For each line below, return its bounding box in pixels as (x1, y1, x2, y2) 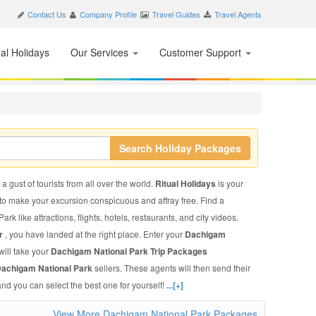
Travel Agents (214, 8, 262, 20)
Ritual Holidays (154, 177, 218, 190)
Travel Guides (152, 8, 200, 20)
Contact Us (28, 8, 66, 20)
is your (217, 177, 243, 189)
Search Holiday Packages (119, 141, 241, 155)
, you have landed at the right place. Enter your (4, 228, 185, 240)
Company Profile (80, 8, 137, 20)
